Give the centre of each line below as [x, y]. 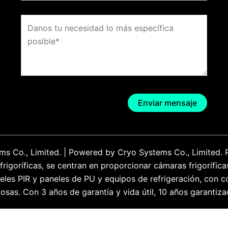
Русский [174, 220]
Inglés [67, 220]
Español [119, 220]
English [36, 220]
